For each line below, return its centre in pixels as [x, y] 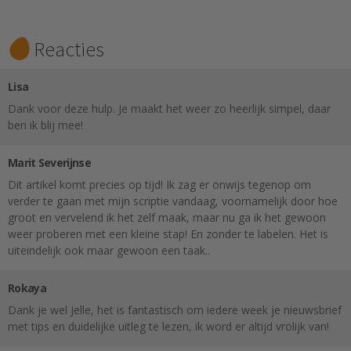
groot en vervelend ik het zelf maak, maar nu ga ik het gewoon [167, 218]
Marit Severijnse [49, 163]
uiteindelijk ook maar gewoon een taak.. [109, 251]
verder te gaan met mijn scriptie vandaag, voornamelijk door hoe [173, 201]
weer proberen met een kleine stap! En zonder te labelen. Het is [168, 234]
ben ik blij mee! [45, 125]
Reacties [69, 49]
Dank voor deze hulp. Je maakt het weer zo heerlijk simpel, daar [169, 109]
